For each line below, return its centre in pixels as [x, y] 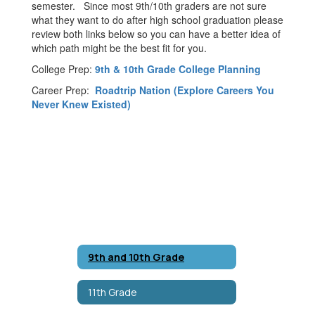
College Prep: [63, 69]
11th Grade [112, 292]
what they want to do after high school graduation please [157, 20]
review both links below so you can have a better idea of [156, 34]
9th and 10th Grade [136, 257]
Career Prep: [63, 90]
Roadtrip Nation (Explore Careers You [185, 90]
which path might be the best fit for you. [119, 48]
